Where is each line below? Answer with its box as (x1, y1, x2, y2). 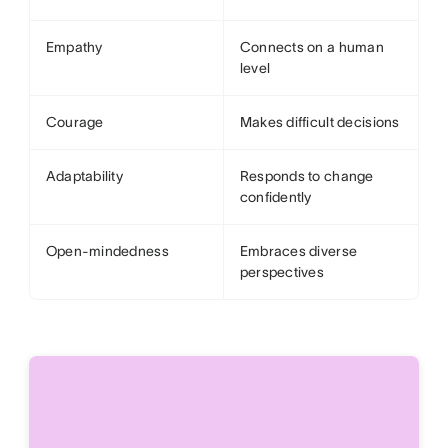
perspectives (239, 264, 325, 280)
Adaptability (45, 168, 124, 184)
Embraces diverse (239, 243, 358, 259)
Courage (45, 114, 104, 130)
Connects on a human (239, 39, 384, 55)
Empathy (45, 39, 103, 55)
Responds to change (239, 168, 374, 184)
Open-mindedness (45, 243, 169, 259)
